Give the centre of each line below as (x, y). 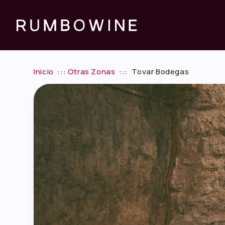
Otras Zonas (91, 72)
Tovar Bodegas (160, 72)
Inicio (44, 72)
